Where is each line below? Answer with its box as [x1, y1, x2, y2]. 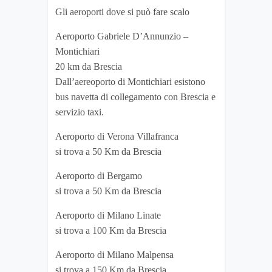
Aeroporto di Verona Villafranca [55, 131, 178, 142]
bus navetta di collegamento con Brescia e [55, 92, 216, 103]
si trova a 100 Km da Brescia [55, 225, 166, 236]
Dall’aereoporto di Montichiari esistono [55, 76, 205, 87]
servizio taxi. [55, 107, 104, 118]
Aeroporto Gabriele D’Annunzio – [55, 31, 188, 42]
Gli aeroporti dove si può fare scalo [55, 7, 189, 18]
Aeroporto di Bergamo [55, 171, 142, 182]
